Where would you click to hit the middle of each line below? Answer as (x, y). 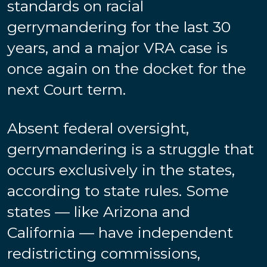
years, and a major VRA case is (117, 47)
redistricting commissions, (104, 253)
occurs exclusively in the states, (121, 170)
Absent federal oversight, (98, 128)
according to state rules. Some (118, 190)
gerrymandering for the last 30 (119, 27)
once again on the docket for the (127, 68)
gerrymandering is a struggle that (131, 149)
